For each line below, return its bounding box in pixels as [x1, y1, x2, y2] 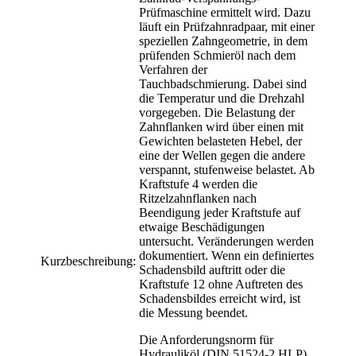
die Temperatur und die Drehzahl [139, 91, 304, 105]
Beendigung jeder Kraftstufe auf [139, 205, 300, 219]
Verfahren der [139, 62, 207, 76]
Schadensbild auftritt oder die [139, 262, 285, 277]
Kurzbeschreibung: [41, 253, 136, 268]
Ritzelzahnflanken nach [139, 191, 257, 205]
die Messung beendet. [139, 305, 248, 319]
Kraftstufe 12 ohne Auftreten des [139, 277, 303, 291]
